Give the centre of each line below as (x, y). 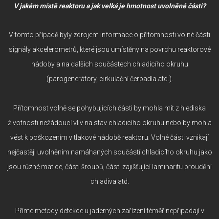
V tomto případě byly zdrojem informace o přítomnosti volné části (109, 34)
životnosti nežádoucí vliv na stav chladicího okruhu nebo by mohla (109, 122)
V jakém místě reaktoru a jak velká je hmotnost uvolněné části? (109, 6)
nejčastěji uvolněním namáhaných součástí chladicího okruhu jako (109, 152)
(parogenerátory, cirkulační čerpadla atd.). (109, 78)
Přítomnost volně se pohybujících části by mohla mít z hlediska (109, 108)
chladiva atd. (109, 181)
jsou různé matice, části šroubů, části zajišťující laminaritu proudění (109, 166)
